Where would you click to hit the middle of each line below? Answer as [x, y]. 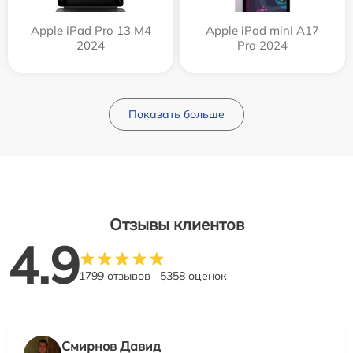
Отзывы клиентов [176, 225]
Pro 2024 [262, 46]
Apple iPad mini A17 [262, 31]
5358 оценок [193, 276]
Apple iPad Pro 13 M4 [91, 31]
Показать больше [176, 115]
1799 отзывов [115, 276]
